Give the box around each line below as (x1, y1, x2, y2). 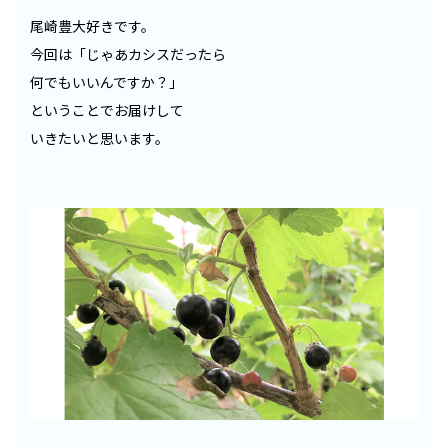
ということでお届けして (30, 100, 184, 121)
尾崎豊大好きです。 (30, 16, 155, 37)
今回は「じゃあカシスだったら (30, 44, 226, 65)
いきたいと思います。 (30, 128, 169, 149)
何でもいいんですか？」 (30, 72, 183, 93)
